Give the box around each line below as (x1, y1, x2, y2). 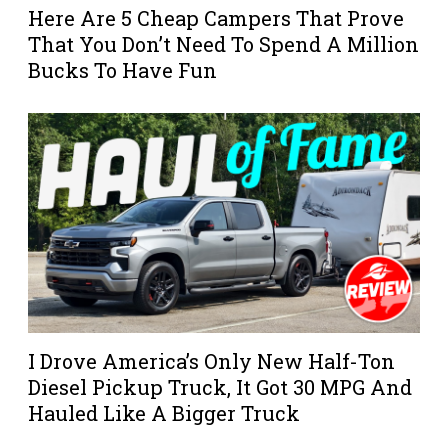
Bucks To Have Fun (28, 56, 217, 83)
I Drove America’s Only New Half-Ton (28, 348, 395, 375)
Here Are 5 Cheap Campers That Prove (28, 4, 404, 31)
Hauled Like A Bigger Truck (28, 400, 300, 427)
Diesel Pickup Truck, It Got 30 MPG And (28, 374, 412, 401)
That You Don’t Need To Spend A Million (28, 30, 419, 57)
